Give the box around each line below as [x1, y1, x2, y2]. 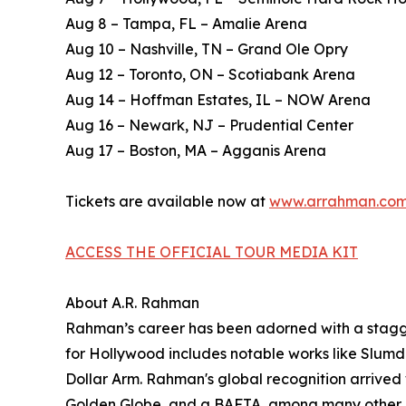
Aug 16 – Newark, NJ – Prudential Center [65, 116, 353, 135]
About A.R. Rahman [65, 294, 199, 313]
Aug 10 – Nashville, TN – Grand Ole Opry [65, 40, 348, 59]
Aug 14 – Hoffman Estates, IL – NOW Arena [65, 91, 371, 110]
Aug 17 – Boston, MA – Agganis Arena [65, 141, 326, 160]
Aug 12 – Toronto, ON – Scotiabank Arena [65, 65, 355, 84]
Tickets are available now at [65, 192, 269, 211]
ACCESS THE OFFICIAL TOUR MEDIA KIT [65, 243, 358, 262]
